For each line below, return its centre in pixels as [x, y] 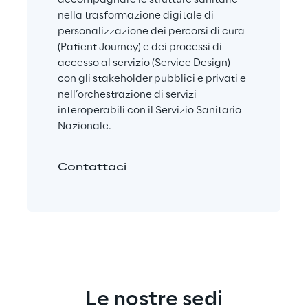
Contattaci [92, 168]
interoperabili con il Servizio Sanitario [151, 111]
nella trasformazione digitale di [137, 16]
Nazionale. [85, 127]
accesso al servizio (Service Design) [145, 64]
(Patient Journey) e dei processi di [141, 48]
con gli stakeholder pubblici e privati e [153, 79]
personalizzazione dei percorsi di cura [152, 32]
